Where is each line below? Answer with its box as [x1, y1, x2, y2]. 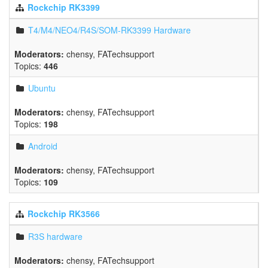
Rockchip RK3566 [28, 208, 100, 220]
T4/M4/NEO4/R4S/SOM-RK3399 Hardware [28, 24, 191, 36]
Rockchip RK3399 [28, 1, 100, 13]
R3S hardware [28, 230, 83, 242]
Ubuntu [28, 82, 56, 94]
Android [28, 140, 57, 152]
